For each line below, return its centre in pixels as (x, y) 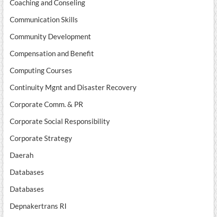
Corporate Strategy (41, 138)
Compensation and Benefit (52, 53)
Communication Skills (44, 19)
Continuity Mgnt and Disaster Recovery (73, 87)
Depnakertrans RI (38, 206)
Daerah (21, 155)
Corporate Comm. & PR (46, 104)
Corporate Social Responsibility (60, 121)
